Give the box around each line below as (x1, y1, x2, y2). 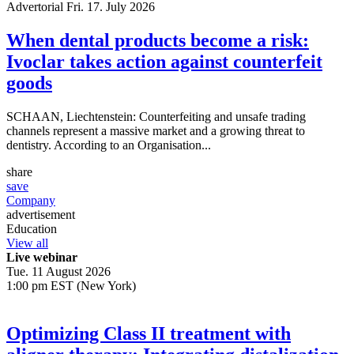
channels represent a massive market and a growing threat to (6, 123, 305, 137)
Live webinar (6, 250, 77, 264)
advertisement (6, 207, 75, 221)
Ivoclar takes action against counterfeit (6, 51, 322, 72)
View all (6, 235, 48, 250)
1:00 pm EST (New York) (6, 278, 136, 292)
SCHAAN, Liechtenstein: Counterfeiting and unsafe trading (6, 109, 306, 123)
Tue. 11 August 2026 (6, 264, 111, 278)
